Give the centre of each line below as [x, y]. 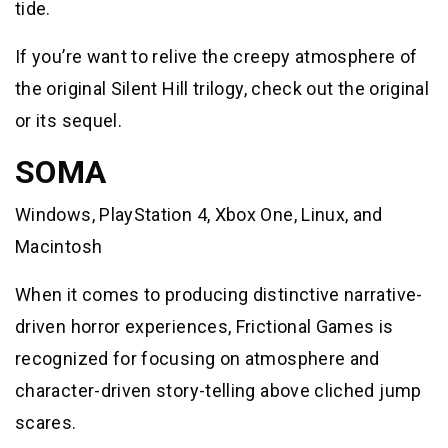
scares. [46, 422]
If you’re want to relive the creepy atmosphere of [216, 56]
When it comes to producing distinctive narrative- [219, 294]
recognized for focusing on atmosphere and [197, 358]
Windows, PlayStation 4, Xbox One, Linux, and [199, 214]
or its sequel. [69, 120]
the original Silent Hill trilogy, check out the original [222, 88]
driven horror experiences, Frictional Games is [204, 326]
